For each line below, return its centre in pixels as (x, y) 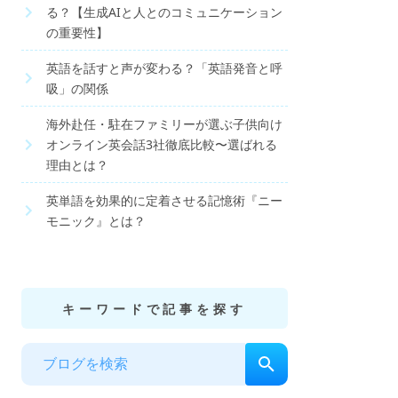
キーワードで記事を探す (155, 309)
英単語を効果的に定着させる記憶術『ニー (164, 200)
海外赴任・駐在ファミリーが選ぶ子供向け (164, 124)
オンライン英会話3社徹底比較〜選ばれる (162, 144)
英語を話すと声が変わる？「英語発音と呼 (164, 68)
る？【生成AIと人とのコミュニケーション (164, 12)
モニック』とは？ (96, 221)
